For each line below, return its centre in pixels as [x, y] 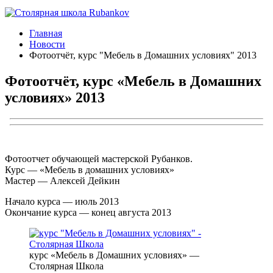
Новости [47, 44]
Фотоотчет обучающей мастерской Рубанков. [99, 158]
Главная [46, 33]
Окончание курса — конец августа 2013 [88, 212]
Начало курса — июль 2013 [62, 201]
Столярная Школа [66, 266]
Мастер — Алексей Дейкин [62, 180]
